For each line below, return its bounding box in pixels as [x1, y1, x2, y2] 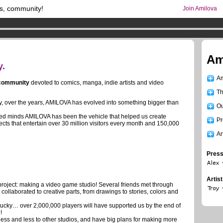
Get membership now [37, 28, 95, 35]
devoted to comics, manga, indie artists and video [29, 79, 164, 86]
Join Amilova [183, 5, 217, 12]
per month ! [4, 28, 37, 35]
